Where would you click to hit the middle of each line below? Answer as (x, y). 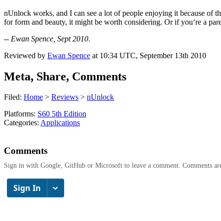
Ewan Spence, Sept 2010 (50, 38)
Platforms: (21, 114)
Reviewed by (26, 55)
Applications (60, 123)
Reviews (65, 97)
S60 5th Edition (62, 114)
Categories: (22, 123)
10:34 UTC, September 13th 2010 (153, 55)
